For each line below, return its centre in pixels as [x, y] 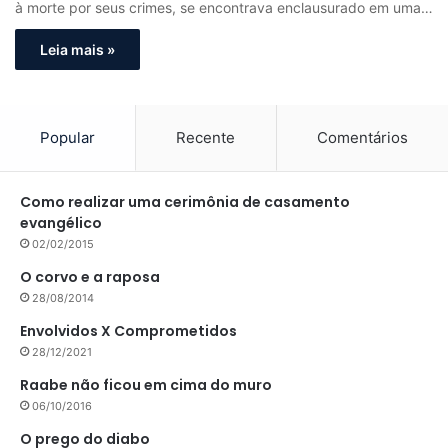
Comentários [362, 137]
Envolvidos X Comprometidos [128, 331]
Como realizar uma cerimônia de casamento [185, 202]
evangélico [61, 223]
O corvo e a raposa [90, 277]
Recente [206, 137]
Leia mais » [77, 49]
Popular [68, 137]
